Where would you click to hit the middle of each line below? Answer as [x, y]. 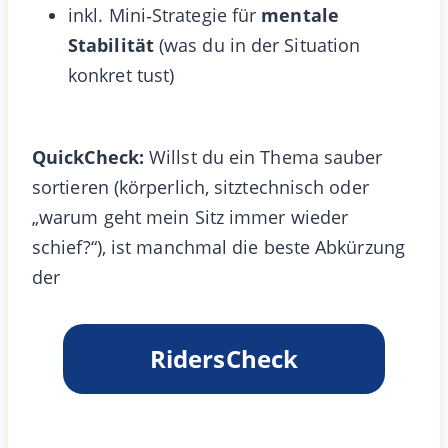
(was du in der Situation [257, 44]
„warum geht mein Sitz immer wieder [190, 216]
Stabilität [111, 44]
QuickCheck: [88, 156]
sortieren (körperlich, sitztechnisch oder [200, 186]
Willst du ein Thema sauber [263, 156]
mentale [300, 14]
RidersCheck [224, 358]
